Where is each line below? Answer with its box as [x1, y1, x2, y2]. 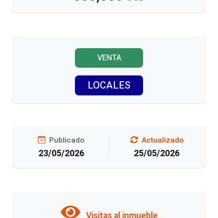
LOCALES [88, 78, 130, 92]
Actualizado [139, 134, 183, 145]
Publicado [47, 134, 84, 145]
